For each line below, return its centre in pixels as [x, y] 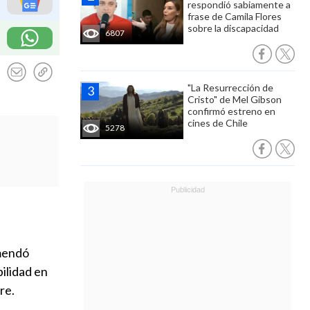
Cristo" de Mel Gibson [235, 99]
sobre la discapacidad [233, 28]
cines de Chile [218, 123]
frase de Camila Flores [235, 16]
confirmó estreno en [231, 111]
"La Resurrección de [230, 88]
